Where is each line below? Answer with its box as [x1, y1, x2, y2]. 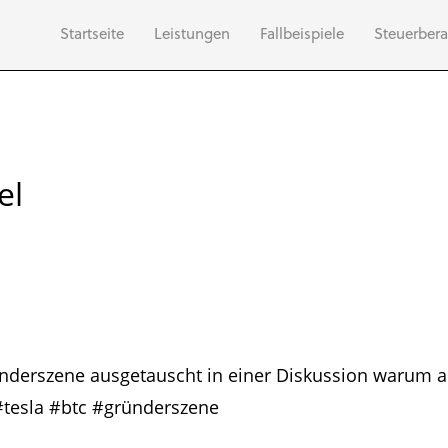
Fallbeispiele [260, 26, 344, 44]
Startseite [60, 26, 124, 44]
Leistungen [154, 26, 230, 44]
